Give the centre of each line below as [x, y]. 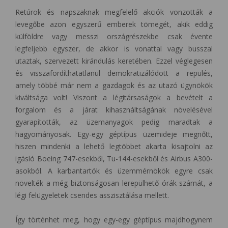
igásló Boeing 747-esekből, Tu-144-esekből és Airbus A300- [114, 158]
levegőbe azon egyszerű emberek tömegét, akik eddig [114, 24]
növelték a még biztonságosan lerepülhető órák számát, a [114, 183]
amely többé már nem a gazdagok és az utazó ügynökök [114, 85]
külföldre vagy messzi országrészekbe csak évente [114, 36]
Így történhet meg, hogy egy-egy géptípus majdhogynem [114, 219]
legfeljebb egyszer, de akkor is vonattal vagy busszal [114, 48]
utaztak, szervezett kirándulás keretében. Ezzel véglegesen [114, 61]
